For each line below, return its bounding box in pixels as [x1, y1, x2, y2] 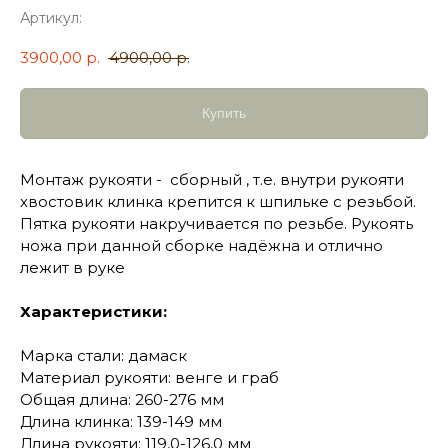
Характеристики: [20, 302, 167, 322]
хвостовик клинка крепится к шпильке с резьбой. [20, 192, 416, 212]
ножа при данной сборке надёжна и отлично [20, 236, 383, 256]
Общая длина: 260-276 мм [20, 390, 224, 410]
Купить [202, 105, 246, 122]
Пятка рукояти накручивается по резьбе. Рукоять [20, 214, 413, 234]
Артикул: [20, 9, 82, 27]
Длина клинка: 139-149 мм [20, 412, 222, 432]
